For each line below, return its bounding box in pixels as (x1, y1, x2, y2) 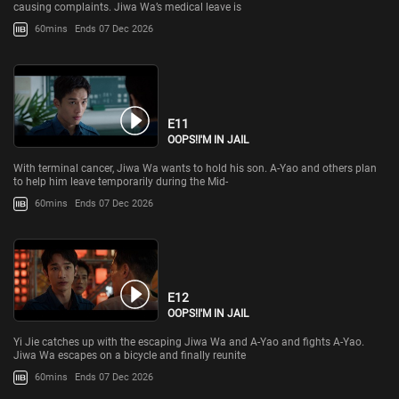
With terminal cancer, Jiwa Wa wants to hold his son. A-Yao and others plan (13, 161, 377, 175)
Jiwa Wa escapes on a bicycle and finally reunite (13, 349, 246, 362)
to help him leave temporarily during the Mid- (13, 175, 228, 188)
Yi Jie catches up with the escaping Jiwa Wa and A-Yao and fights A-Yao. (13, 336, 364, 349)
